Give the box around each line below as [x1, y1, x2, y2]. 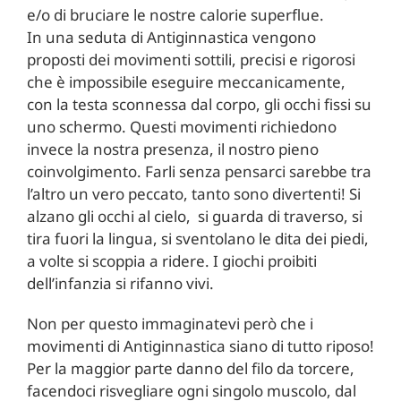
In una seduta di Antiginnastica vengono [26, 26, 316, 47]
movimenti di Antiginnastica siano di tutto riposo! [26, 335, 374, 356]
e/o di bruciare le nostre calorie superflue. [26, 4, 324, 25]
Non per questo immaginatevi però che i [26, 312, 313, 334]
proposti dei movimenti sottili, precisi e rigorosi [26, 48, 355, 70]
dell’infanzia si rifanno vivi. [26, 272, 214, 294]
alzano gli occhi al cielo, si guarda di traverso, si [26, 205, 363, 226]
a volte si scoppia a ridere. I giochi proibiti [26, 250, 317, 271]
